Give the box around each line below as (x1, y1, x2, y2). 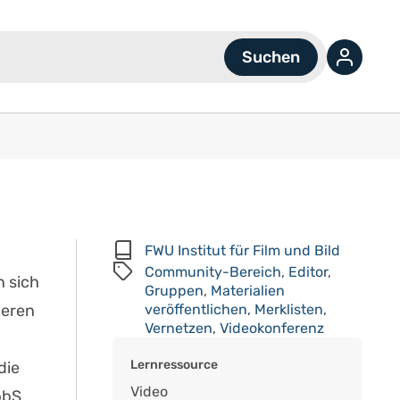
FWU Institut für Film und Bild (145, 242, 340, 259)
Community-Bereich (145, 263, 281, 280)
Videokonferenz (220, 320, 324, 337)
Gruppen (145, 282, 204, 299)
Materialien (211, 282, 285, 299)
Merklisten (254, 301, 323, 318)
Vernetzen (145, 320, 212, 337)
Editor (288, 263, 328, 280)
